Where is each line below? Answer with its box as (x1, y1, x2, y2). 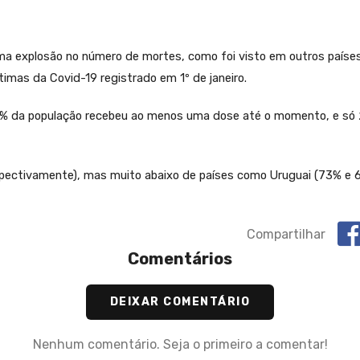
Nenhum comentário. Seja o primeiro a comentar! (32, 337, 328, 353)
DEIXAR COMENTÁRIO (109, 295, 251, 309)
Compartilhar (247, 226, 325, 242)
